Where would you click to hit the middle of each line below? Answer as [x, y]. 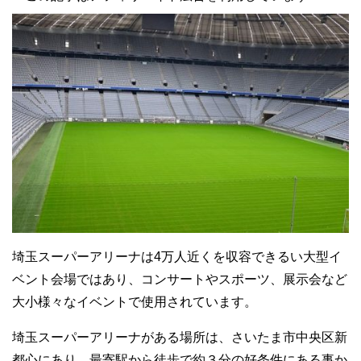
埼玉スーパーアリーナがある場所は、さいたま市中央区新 [180, 338]
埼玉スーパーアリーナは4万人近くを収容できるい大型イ [177, 257]
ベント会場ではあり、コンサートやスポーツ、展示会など [180, 280]
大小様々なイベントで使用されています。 [135, 302]
